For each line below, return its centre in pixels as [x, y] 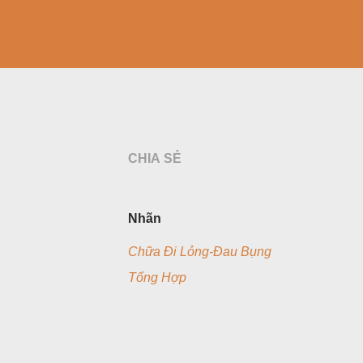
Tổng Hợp [157, 278]
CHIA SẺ [155, 158]
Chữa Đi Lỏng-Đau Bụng [200, 252]
